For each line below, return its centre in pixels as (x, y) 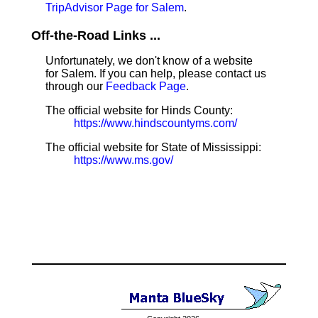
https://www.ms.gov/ (124, 160)
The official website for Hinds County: (139, 110)
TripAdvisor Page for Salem (115, 7)
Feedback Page (146, 86)
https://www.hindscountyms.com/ (155, 123)
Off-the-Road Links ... (96, 35)
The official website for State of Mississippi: (153, 147)
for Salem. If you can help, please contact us (156, 73)
